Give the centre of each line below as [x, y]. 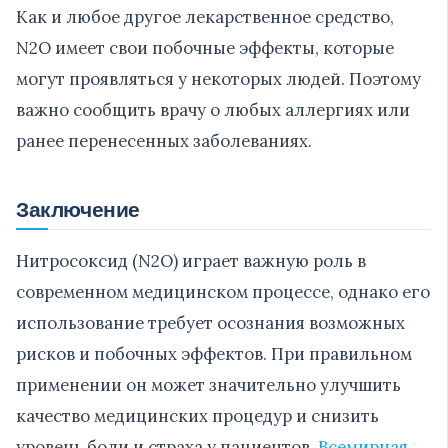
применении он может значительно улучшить [208, 384]
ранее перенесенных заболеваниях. [164, 140]
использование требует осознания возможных [210, 322]
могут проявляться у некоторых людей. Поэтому [218, 78]
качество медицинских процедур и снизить [197, 415]
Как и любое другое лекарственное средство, [205, 16]
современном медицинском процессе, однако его [223, 291]
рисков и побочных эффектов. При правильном [214, 353]
